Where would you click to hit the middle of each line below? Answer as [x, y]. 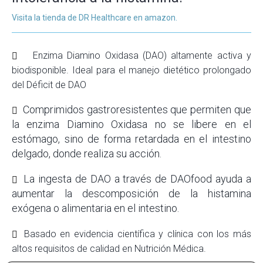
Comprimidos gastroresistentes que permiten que [137, 109]
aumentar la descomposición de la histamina [131, 193]
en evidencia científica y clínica [127, 234]
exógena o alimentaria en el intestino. [95, 208]
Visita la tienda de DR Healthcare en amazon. [95, 18]
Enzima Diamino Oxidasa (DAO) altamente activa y [142, 55]
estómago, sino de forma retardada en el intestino [131, 139]
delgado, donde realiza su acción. [87, 154]
